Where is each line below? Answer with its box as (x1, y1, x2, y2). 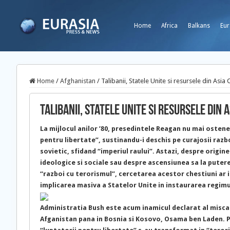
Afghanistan (60, 77, 95, 85)
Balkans (188, 22, 210, 29)
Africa (161, 22, 178, 29)
